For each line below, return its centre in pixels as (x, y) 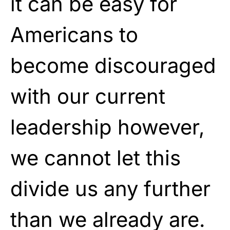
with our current (88, 96)
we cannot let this (95, 158)
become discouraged (113, 65)
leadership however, (108, 127)
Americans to (74, 34)
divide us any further (110, 188)
